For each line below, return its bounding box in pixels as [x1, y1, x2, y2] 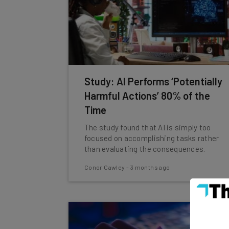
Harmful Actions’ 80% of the [84, 89, 210, 102]
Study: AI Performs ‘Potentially [84, 75, 222, 87]
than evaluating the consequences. [84, 144, 205, 153]
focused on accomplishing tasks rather [84, 133, 219, 143]
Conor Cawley [84, 164, 125, 171]
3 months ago [130, 164, 170, 171]
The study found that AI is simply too [84, 123, 211, 132]
